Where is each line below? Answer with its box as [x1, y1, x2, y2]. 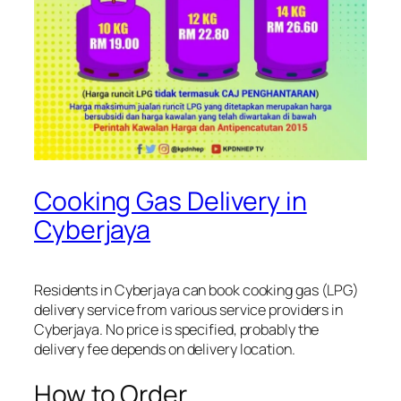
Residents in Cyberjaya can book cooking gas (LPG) [34, 279, 360, 300]
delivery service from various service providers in [34, 299, 343, 320]
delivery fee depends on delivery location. [34, 338, 295, 359]
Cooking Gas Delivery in [34, 183, 307, 219]
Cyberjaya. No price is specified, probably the [34, 319, 320, 339]
